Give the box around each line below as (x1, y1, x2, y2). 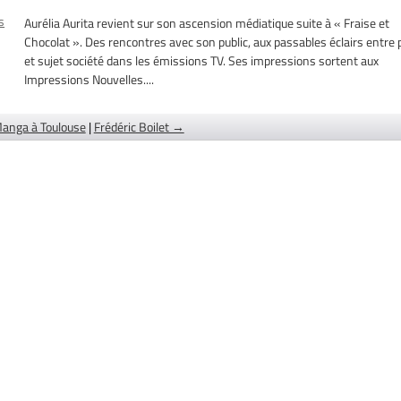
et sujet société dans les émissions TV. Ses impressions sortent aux (24, 50, 380, 70)
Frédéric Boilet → (93, 116, 184, 136)
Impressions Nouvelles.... (24, 69, 155, 89)
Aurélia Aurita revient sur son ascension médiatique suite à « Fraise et (24, 13, 390, 32)
